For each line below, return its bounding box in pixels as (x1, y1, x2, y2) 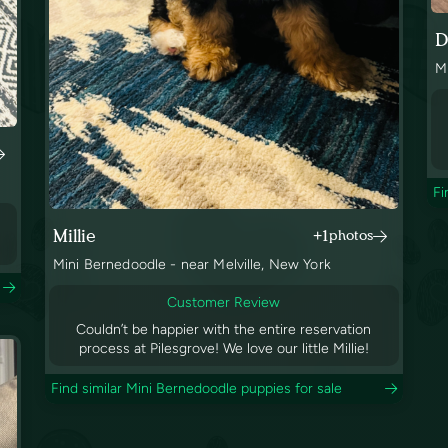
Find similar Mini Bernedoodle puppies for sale (51, 380, 342, 398)
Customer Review (167, 294, 281, 312)
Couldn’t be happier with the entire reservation (76, 321, 372, 339)
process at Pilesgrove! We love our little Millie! (78, 340, 369, 358)
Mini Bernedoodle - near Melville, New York (53, 256, 331, 274)
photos (328, 227, 373, 245)
